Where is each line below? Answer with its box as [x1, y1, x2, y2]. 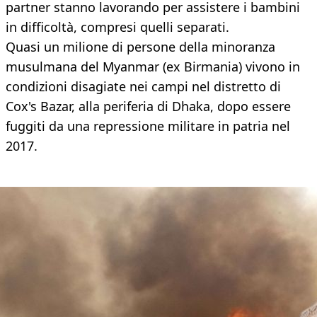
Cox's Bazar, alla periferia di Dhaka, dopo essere [6, 98, 291, 115]
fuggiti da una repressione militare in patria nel [6, 117, 290, 135]
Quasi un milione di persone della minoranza [6, 38, 275, 56]
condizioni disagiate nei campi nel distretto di [6, 78, 281, 96]
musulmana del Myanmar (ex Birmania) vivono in [6, 58, 300, 76]
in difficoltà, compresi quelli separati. [6, 18, 229, 36]
